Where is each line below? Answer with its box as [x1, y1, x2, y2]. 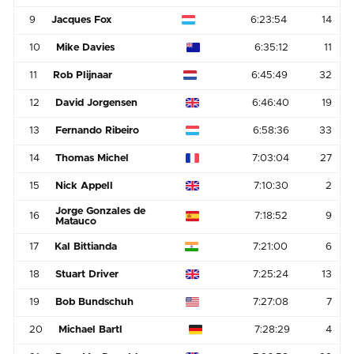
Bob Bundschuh [55, 296, 134, 307]
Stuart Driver [55, 269, 119, 280]
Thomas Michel [55, 153, 130, 164]
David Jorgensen [55, 97, 138, 108]
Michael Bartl [58, 324, 123, 335]
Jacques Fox [51, 14, 112, 25]
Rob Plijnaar [53, 70, 113, 81]
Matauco [55, 216, 97, 227]
